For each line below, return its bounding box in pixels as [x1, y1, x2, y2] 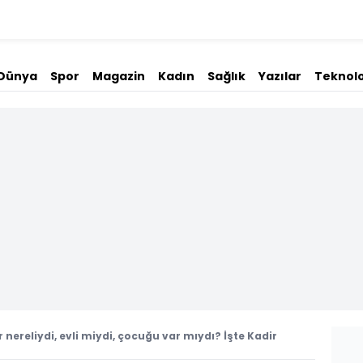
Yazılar [258, 68, 301, 84]
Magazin [92, 68, 145, 84]
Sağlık [207, 68, 246, 84]
